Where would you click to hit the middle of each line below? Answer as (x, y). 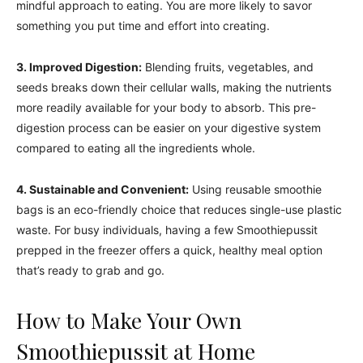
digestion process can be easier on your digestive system (169, 128)
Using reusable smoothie (255, 189)
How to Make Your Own (129, 320)
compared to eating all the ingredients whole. (136, 148)
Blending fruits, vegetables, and (228, 67)
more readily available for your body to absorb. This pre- (166, 107)
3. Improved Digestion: (79, 67)
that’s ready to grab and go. (90, 270)
